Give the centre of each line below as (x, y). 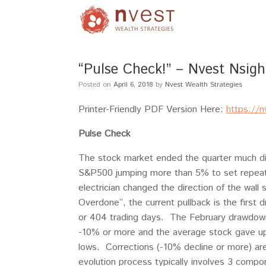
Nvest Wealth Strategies (204, 85)
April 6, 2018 (133, 85)
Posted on (98, 85)
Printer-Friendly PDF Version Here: (152, 110)
